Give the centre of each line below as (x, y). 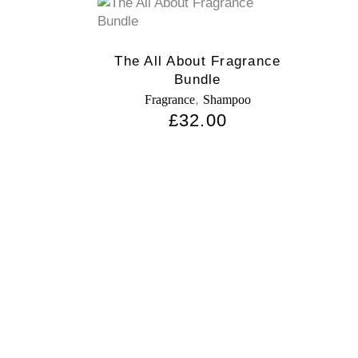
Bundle (198, 79)
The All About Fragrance (198, 61)
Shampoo (227, 99)
